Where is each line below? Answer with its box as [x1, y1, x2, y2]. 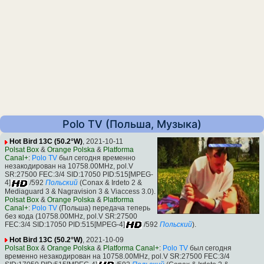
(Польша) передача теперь [57, 203, 150, 212]
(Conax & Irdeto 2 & [78, 179, 142, 187]
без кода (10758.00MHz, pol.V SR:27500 [5, 212, 137, 220]
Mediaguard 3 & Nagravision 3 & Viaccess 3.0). [5, 187, 156, 196]
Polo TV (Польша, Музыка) [62, 118, 202, 131]
